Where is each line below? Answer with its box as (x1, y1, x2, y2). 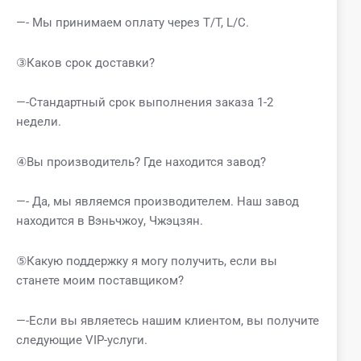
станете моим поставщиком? (16, 273, 184, 288)
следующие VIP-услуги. (16, 332, 147, 347)
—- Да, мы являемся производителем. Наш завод (16, 194, 299, 210)
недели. (16, 114, 61, 130)
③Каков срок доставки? (16, 55, 155, 70)
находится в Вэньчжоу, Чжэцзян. (16, 214, 203, 229)
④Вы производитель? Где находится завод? (16, 154, 266, 169)
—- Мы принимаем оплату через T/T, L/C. (16, 15, 249, 31)
